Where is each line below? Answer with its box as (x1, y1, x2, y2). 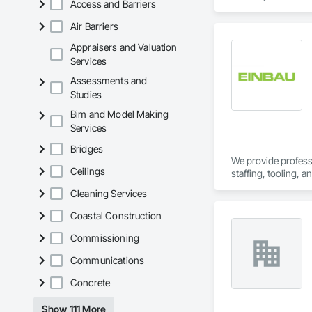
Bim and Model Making (70, 108, 169, 120)
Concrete (70, 276, 111, 289)
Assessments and (70, 75, 148, 87)
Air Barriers (70, 20, 118, 33)
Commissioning (70, 232, 139, 244)
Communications (70, 254, 145, 267)
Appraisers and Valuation (70, 41, 178, 54)
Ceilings (70, 165, 106, 178)
